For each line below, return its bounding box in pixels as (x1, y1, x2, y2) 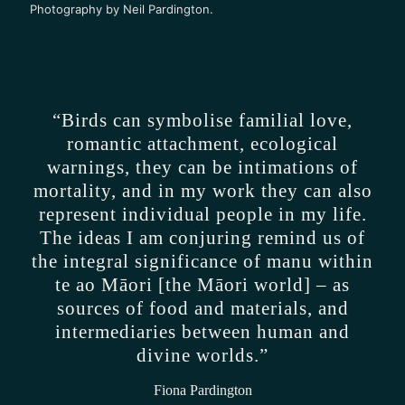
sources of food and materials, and (56, 298, 349, 319)
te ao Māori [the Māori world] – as (55, 275, 350, 296)
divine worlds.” (137, 345, 268, 366)
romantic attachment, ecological (67, 134, 338, 155)
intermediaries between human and (55, 322, 350, 343)
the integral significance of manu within (32, 251, 373, 272)
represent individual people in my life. (38, 204, 367, 225)
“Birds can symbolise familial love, (52, 110, 353, 131)
